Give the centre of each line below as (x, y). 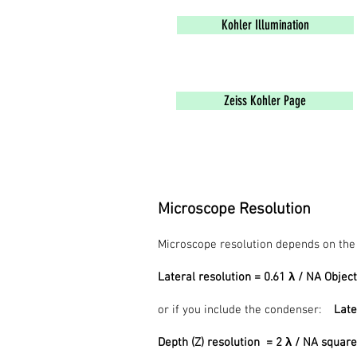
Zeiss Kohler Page (265, 100)
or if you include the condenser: (246, 310)
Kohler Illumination (265, 25)
